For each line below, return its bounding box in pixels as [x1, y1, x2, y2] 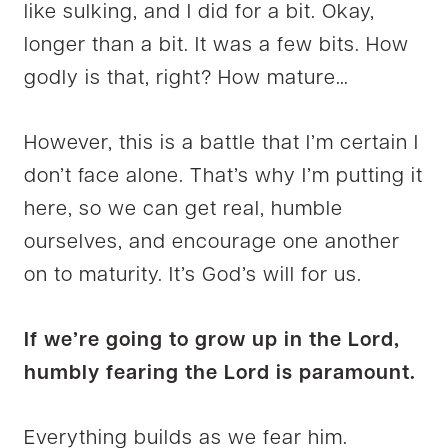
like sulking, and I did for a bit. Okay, [24, 2, 375, 23]
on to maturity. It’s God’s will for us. [24, 265, 362, 286]
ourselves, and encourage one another [24, 232, 400, 253]
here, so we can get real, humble [24, 199, 343, 220]
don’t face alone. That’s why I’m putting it [24, 166, 423, 187]
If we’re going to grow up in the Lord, [24, 330, 400, 351]
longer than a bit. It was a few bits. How [24, 35, 409, 56]
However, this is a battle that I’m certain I [24, 133, 419, 154]
